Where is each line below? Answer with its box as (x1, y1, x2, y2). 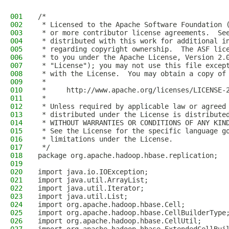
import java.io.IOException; (38, 168, 148, 176)
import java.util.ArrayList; (38, 176, 148, 184)
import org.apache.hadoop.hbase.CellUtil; (38, 217, 201, 225)
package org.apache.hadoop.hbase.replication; (38, 151, 218, 159)
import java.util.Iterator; (38, 184, 144, 192)
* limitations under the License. (38, 135, 173, 143)
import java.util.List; (38, 192, 128, 200)
